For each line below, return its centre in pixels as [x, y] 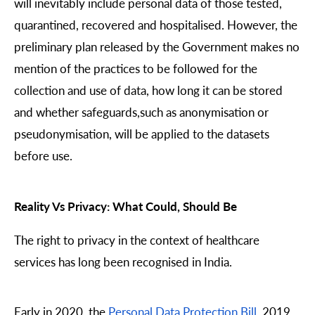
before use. [45, 156]
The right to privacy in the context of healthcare [137, 239]
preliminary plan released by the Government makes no [157, 47]
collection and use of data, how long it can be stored [148, 90]
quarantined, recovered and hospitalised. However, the [156, 25]
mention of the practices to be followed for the [136, 69]
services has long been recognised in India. [123, 261]
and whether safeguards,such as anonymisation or [141, 112]
